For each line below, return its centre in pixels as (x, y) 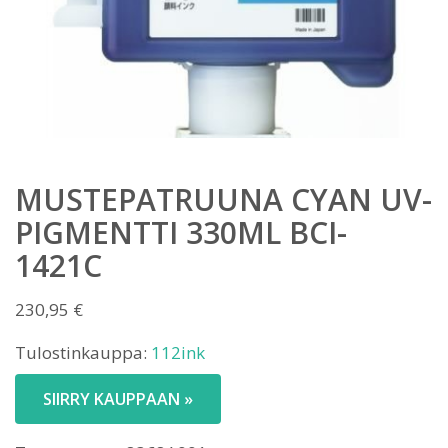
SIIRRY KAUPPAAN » (118, 399)
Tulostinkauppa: (83, 352)
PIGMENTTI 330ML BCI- (181, 232)
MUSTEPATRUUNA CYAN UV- (223, 199)
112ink (178, 352)
